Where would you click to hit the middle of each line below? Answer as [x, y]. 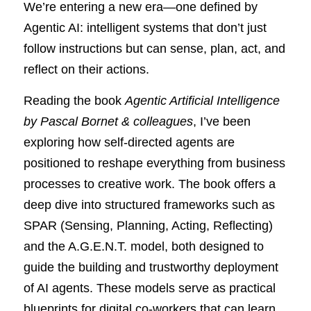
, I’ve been [222, 121]
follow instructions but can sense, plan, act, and [154, 49]
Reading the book [74, 101]
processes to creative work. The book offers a [150, 184]
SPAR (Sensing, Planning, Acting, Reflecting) [148, 226]
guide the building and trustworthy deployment [151, 267]
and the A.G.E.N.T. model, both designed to [144, 246]
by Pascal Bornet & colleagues [108, 121]
